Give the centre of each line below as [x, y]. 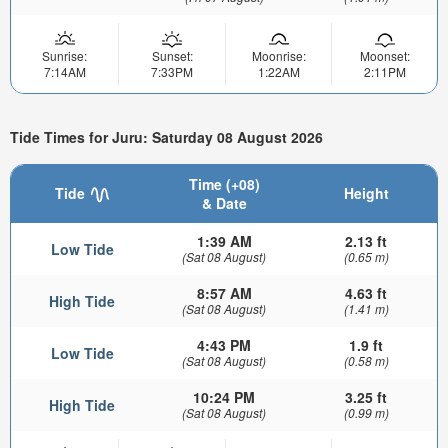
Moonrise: [278, 56]
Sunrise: [64, 56]
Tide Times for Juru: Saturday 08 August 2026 [166, 137]
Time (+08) [224, 183]
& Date [224, 202]
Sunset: [172, 56]
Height [366, 192]
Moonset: [384, 56]
